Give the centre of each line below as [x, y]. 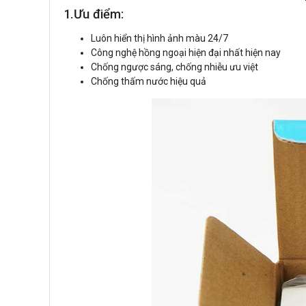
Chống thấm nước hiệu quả [149, 81]
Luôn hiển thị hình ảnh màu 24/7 [159, 38]
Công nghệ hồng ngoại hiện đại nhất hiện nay [186, 52]
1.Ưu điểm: [94, 14]
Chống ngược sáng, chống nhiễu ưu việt [175, 67]
